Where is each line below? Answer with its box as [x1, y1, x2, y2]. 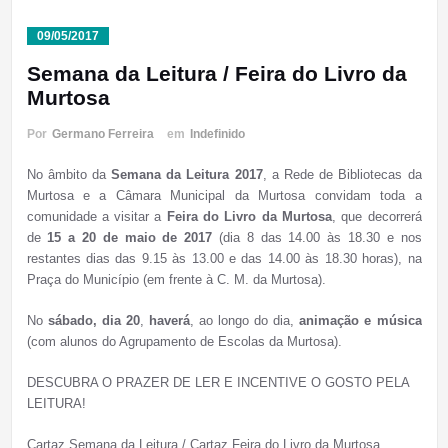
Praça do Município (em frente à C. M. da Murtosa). [26, 272, 326, 288]
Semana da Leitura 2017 [111, 167, 263, 183]
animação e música [299, 313, 422, 329]
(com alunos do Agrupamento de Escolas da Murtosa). [26, 334, 342, 350]
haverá [148, 313, 190, 329]
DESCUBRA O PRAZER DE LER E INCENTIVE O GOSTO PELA [26, 375, 409, 391]
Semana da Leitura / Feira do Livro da [26, 62, 407, 86]
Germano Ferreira [51, 127, 154, 142]
